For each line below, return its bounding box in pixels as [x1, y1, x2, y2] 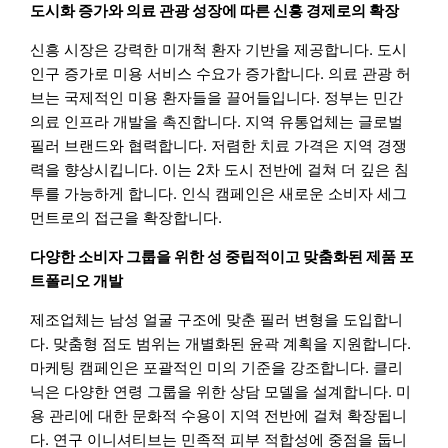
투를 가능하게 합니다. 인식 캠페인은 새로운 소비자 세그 [30, 184, 408, 204]
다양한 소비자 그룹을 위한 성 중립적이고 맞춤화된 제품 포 [30, 247, 415, 267]
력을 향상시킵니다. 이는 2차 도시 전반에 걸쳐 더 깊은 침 [30, 160, 410, 180]
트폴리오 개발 [30, 271, 124, 291]
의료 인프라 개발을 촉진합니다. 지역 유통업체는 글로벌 [30, 112, 404, 132]
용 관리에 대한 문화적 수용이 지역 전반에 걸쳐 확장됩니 [30, 406, 408, 426]
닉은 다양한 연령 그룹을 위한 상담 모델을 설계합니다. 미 [30, 382, 412, 402]
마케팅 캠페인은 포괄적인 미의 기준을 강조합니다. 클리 [30, 358, 404, 378]
